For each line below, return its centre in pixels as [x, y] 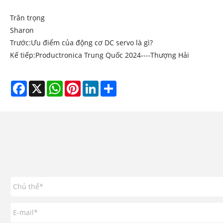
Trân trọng [27, 18]
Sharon [22, 30]
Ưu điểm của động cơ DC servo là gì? [92, 43]
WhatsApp [80, 85]
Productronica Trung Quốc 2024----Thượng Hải [112, 55]
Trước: [20, 43]
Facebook [42, 85]
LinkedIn [113, 85]
